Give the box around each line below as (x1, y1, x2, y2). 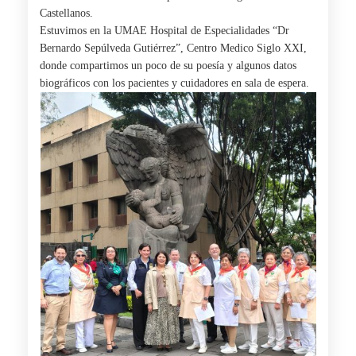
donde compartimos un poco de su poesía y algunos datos (40, 60, 296, 72)
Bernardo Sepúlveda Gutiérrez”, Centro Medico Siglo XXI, (40, 42, 307, 54)
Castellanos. (40, 7, 93, 19)
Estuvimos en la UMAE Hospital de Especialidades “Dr (40, 25, 289, 37)
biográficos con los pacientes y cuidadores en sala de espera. (40, 77, 309, 89)
